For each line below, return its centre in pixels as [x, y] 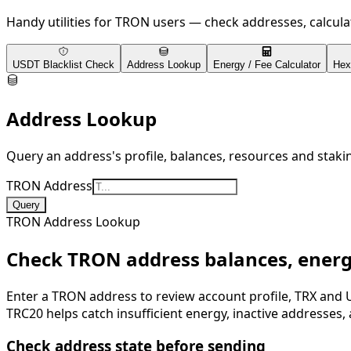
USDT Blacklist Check [63, 64]
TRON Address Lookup [73, 221]
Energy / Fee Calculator [267, 64]
